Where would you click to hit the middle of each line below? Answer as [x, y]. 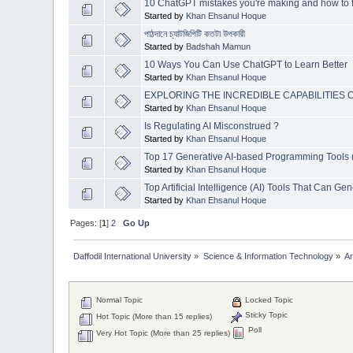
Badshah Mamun [219, 46]
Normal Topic [119, 300]
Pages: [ [86, 223]
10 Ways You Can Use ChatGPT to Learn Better [246, 64]
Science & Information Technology [268, 256]
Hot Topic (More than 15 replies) [153, 317]
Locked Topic [268, 300]
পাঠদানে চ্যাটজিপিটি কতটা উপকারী [195, 33]
